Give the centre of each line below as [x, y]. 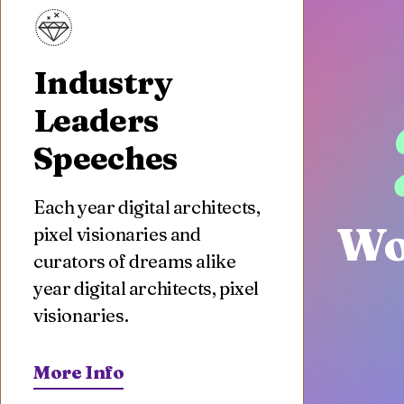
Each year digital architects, [147, 207]
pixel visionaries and [117, 234]
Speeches [106, 158]
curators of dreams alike [135, 261]
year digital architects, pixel [147, 288]
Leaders [96, 120]
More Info [79, 372]
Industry [103, 83]
